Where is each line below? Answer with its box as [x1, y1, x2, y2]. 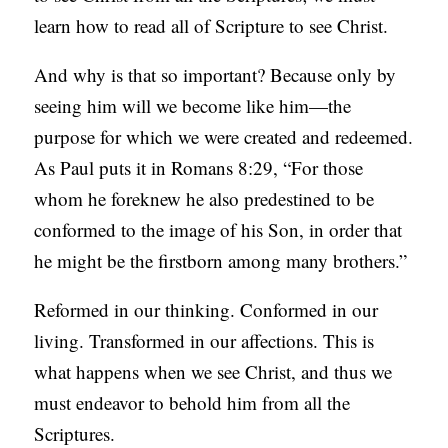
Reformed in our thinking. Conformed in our [34, 297, 379, 323]
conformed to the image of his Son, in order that [34, 217, 403, 243]
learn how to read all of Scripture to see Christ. [34, 13, 389, 39]
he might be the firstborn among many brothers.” [34, 248, 408, 274]
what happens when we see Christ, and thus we [34, 359, 393, 385]
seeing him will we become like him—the [34, 93, 352, 119]
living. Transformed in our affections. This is [34, 328, 375, 354]
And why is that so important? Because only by [34, 62, 397, 88]
